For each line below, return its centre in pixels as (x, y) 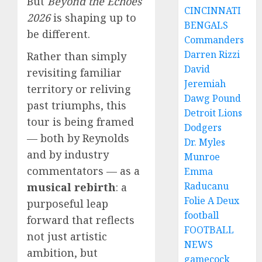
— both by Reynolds (78, 138)
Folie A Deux (212, 201)
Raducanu (207, 186)
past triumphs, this (77, 106)
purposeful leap (68, 204)
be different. (58, 34)
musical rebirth (71, 187)
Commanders (214, 40)
